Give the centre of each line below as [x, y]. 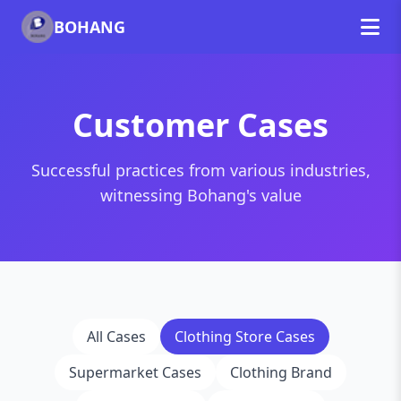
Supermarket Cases [135, 372]
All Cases [116, 337]
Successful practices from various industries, [200, 170]
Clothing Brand [281, 372]
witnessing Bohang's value [200, 195]
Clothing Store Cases [244, 337]
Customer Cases [200, 125]
